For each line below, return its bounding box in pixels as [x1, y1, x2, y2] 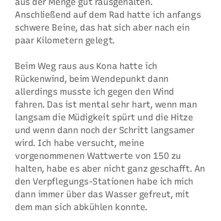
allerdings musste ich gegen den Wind [15, 86, 174, 97]
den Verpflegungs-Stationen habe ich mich [15, 176, 193, 187]
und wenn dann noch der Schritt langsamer [15, 125, 195, 136]
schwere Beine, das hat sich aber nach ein [15, 22, 190, 33]
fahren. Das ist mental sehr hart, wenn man [15, 99, 197, 110]
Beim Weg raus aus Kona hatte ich [15, 61, 157, 72]
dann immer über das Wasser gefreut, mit [15, 189, 189, 200]
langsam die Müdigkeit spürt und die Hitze [15, 112, 193, 123]
